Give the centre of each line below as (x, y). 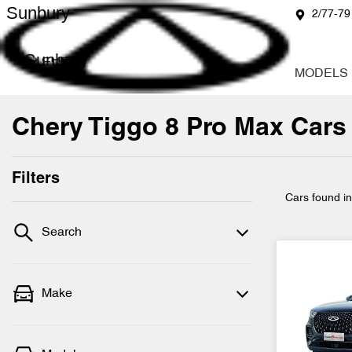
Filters (36, 179)
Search (62, 233)
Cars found (314, 198)
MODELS (321, 74)
